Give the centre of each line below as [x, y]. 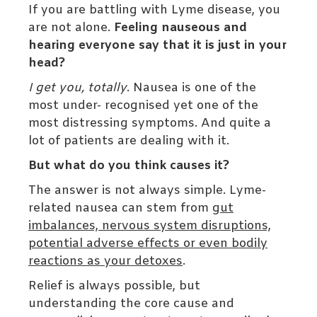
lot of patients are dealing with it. [129, 142]
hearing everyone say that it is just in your [157, 46]
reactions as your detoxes [105, 262]
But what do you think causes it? [129, 166]
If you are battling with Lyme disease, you [154, 11]
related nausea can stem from [120, 209]
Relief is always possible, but [114, 287]
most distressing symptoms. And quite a [150, 124]
